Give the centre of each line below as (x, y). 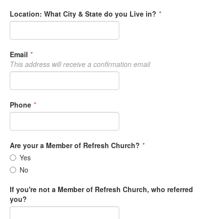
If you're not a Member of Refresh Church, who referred (101, 189)
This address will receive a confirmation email (80, 64)
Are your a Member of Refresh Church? (75, 145)
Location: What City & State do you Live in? (83, 14)
